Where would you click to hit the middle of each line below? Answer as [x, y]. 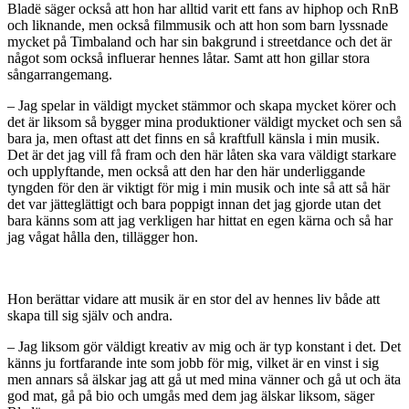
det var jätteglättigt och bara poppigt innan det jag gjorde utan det [194, 204]
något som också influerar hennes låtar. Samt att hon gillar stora [189, 58]
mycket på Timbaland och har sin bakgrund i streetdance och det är [199, 42]
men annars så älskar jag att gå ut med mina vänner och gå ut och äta [204, 380]
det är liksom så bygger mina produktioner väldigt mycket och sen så [204, 122]
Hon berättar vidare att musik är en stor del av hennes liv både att [194, 299]
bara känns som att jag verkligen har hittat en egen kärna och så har [200, 221]
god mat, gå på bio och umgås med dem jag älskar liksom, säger [191, 396]
